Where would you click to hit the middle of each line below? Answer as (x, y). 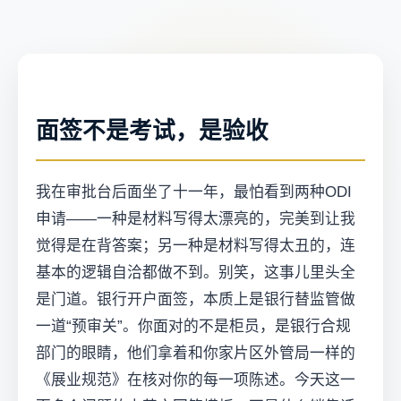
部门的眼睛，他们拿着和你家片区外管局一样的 (196, 354)
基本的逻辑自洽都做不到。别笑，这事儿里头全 (196, 273)
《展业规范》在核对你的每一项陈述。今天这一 (196, 380)
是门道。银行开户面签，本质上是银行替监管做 (196, 300)
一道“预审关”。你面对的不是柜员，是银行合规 (193, 327)
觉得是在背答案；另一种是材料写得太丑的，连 (196, 246)
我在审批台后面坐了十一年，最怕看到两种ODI (194, 192)
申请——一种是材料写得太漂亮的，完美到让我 (196, 219)
